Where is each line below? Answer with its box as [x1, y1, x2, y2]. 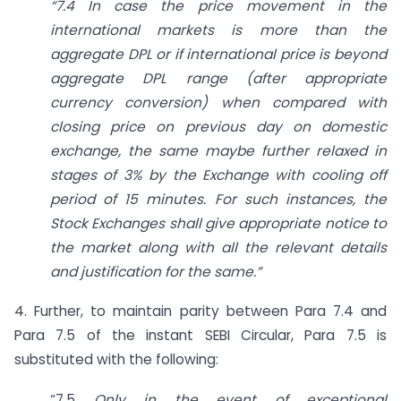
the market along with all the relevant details [50, 237, 387, 257]
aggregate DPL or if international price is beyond [50, 44, 387, 64]
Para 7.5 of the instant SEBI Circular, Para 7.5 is [14, 326, 387, 346]
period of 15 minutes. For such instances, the [50, 189, 387, 209]
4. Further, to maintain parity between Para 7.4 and [14, 302, 387, 321]
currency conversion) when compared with [50, 92, 387, 112]
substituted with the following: [14, 350, 218, 370]
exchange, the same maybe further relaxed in [50, 141, 387, 160]
